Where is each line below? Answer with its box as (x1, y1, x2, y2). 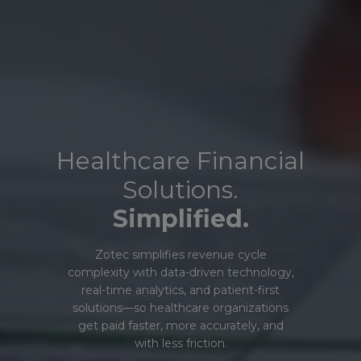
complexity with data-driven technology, (67, 265, 294, 280)
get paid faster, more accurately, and (77, 318, 284, 333)
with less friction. (134, 336, 227, 351)
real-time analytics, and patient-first (81, 283, 280, 297)
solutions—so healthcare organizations (73, 301, 288, 315)
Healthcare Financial (56, 146, 305, 176)
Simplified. (112, 204, 249, 234)
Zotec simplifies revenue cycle (94, 247, 267, 262)
